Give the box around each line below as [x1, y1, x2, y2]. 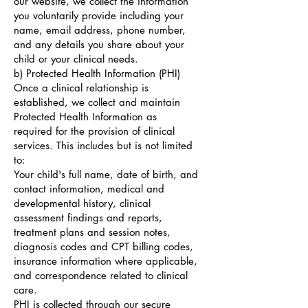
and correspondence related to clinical [14, 269, 188, 282]
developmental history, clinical [14, 197, 151, 210]
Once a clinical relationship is [14, 81, 148, 94]
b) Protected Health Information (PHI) [14, 67, 180, 80]
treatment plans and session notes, [14, 225, 170, 239]
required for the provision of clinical [14, 124, 175, 137]
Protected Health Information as [14, 110, 157, 123]
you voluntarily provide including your [14, 9, 184, 22]
